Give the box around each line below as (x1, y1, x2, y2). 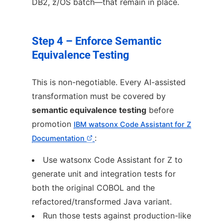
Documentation (32, 133, 87, 142)
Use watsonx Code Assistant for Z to (43, 154, 183, 165)
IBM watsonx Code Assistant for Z (74, 119, 191, 128)
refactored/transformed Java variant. (32, 196, 172, 207)
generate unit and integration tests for (32, 168, 176, 179)
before (146, 105, 174, 115)
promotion (32, 118, 74, 129)
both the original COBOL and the (32, 182, 155, 193)
